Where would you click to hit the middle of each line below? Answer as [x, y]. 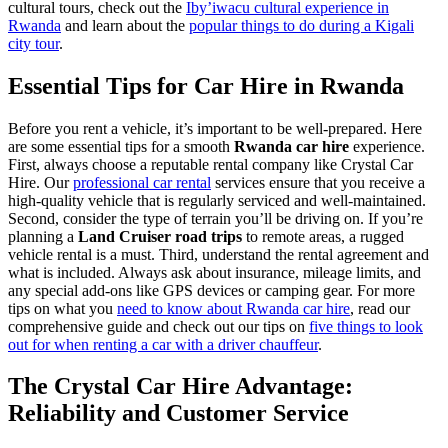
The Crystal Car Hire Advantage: [180, 386]
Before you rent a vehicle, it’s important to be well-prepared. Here [215, 128]
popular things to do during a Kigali [301, 25]
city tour [33, 43]
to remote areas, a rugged [323, 236]
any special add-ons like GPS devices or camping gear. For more [211, 290]
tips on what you [62, 308]
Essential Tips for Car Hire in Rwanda [206, 85]
